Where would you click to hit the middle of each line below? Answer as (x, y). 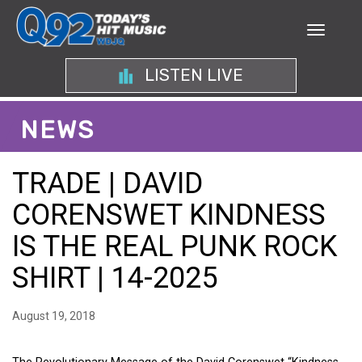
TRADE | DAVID (107, 183)
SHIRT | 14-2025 (115, 278)
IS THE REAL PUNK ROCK (175, 246)
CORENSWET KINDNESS (169, 215)
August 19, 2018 (54, 316)
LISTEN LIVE (192, 75)
